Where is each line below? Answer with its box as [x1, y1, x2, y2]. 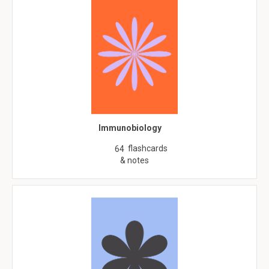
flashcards [128, 144, 168, 153]
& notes [120, 156, 149, 165]
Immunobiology [98, 123, 162, 133]
